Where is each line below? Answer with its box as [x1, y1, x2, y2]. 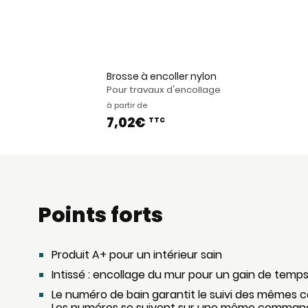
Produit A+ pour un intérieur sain [51, 247, 222, 263]
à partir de [106, 100, 147, 111]
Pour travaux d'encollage [106, 83, 221, 96]
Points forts [37, 201, 163, 230]
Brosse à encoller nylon [106, 69, 217, 83]
